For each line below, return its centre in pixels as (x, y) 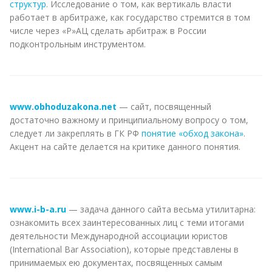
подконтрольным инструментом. (78, 44)
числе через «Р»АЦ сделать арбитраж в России (108, 30)
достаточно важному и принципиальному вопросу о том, (129, 120)
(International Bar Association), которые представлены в (124, 249)
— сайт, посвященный (164, 106)
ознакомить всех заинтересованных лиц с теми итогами (127, 222)
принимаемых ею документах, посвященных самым (116, 262)
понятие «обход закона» (192, 133)
